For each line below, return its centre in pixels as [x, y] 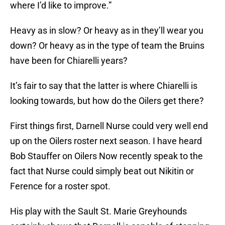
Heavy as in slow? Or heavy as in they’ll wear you [107, 31]
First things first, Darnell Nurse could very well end [109, 126]
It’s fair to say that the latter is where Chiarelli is [104, 86]
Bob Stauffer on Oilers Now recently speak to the [106, 156]
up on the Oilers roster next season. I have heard [106, 141]
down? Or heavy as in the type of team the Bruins [107, 46]
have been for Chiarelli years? [69, 61]
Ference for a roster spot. [60, 186]
